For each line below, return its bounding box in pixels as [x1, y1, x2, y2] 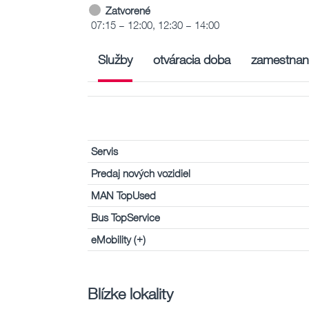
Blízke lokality [88, 283, 173, 303]
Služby [98, 51, 132, 67]
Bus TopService [91, 210, 160, 223]
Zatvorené [106, 3, 150, 17]
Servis [91, 144, 118, 157]
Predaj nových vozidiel [91, 166, 190, 179]
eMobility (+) [91, 232, 146, 246]
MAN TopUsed [91, 188, 156, 201]
